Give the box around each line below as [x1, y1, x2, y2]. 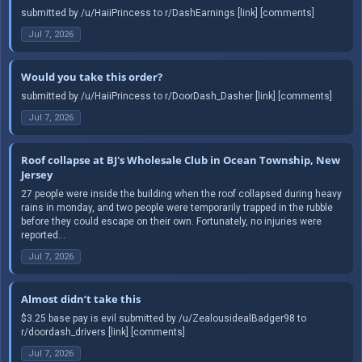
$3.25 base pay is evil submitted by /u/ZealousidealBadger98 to [21, 312, 306, 324]
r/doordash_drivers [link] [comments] [21, 326, 185, 338]
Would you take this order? [21, 69, 162, 84]
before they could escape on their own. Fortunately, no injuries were [21, 215, 322, 227]
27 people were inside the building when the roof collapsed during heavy [21, 187, 342, 200]
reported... [21, 229, 65, 241]
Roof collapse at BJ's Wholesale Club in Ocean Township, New [21, 152, 340, 167]
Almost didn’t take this [21, 291, 141, 306]
